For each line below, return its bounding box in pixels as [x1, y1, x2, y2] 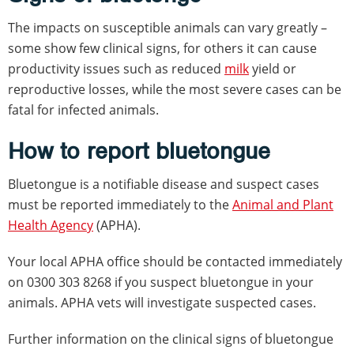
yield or [249, 59, 296, 77]
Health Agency [8, 216, 93, 234]
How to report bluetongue [8, 136, 270, 165]
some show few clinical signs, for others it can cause [8, 39, 317, 57]
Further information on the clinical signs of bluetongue [8, 330, 333, 348]
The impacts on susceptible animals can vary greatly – [8, 18, 327, 36]
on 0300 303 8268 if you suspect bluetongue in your [8, 273, 314, 291]
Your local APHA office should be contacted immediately [8, 252, 342, 270]
